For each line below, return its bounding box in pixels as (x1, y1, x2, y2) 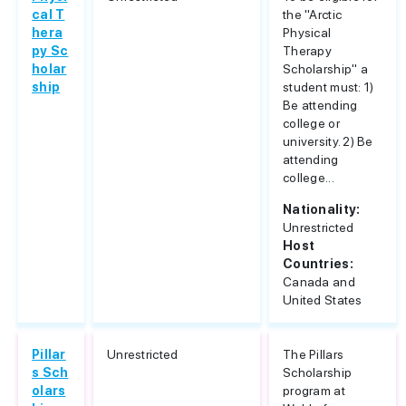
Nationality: (283, 202, 361, 217)
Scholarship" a (283, 62, 368, 76)
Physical (283, 25, 332, 40)
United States (283, 293, 362, 307)
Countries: (283, 256, 353, 271)
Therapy (283, 43, 332, 58)
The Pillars (283, 347, 344, 362)
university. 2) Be (283, 134, 373, 149)
